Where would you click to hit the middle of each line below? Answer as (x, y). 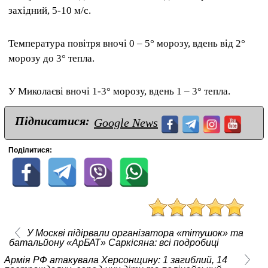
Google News (126, 123)
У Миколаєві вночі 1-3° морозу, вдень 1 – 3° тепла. (119, 91)
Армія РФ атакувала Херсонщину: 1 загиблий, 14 (116, 260)
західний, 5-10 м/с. (50, 10)
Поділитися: (30, 150)
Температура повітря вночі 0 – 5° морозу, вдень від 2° (127, 43)
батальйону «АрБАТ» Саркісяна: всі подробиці (114, 243)
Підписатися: (52, 121)
